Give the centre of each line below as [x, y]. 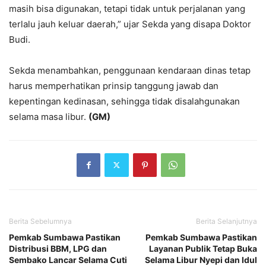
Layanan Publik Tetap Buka [203, 248]
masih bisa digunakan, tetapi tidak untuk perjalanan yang [127, 8]
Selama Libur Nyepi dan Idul [201, 259]
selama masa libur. [49, 116]
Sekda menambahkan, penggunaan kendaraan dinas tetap [130, 70]
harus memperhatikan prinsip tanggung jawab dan [114, 85]
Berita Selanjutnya [227, 221]
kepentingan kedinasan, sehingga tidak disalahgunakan [124, 101]
